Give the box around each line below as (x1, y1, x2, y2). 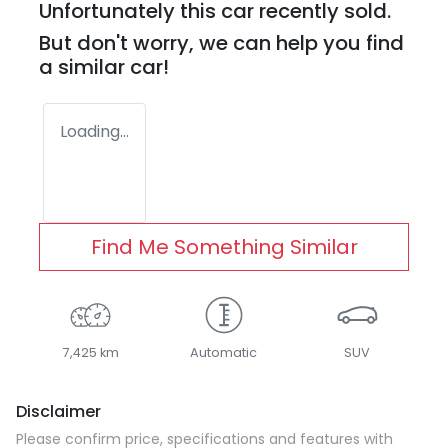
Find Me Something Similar (90, 232, 358, 261)
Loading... (60, 119, 129, 143)
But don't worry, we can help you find (39, 28, 404, 57)
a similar (39, 52, 130, 81)
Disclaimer (16, 399, 101, 423)
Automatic (190, 343, 258, 361)
